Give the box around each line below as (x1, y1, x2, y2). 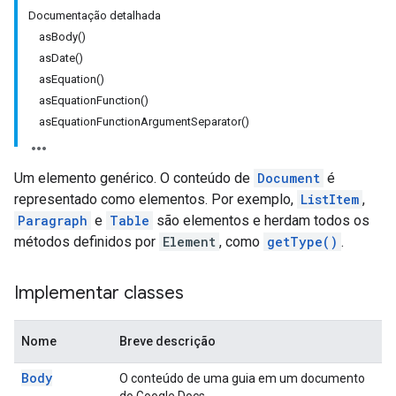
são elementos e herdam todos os (153, 212, 369, 229)
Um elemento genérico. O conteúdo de (14, 170, 254, 187)
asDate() (39, 51, 83, 65)
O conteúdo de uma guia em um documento (119, 371, 365, 385)
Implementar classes (14, 282, 184, 304)
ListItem (301, 191, 359, 208)
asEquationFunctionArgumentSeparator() (39, 115, 249, 128)
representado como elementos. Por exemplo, (14, 191, 297, 208)
